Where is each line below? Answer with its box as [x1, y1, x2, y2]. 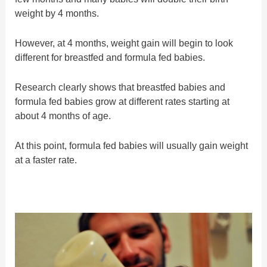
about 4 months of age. [15, 110, 111, 122]
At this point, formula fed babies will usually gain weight [15, 140, 249, 151]
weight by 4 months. [15, 7, 100, 18]
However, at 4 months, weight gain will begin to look [15, 37, 234, 48]
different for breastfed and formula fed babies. [15, 51, 206, 63]
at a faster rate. [15, 154, 77, 166]
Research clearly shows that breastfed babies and [15, 82, 226, 93]
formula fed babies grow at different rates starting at [15, 96, 230, 107]
